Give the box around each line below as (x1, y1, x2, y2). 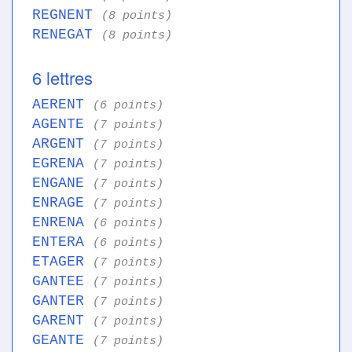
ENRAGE (32, 195, 93, 211)
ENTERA (32, 234, 93, 251)
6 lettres (32, 65, 93, 90)
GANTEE (32, 273, 93, 290)
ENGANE (32, 175, 93, 192)
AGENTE (32, 116, 93, 133)
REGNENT (32, 7, 101, 24)
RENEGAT (32, 27, 101, 43)
